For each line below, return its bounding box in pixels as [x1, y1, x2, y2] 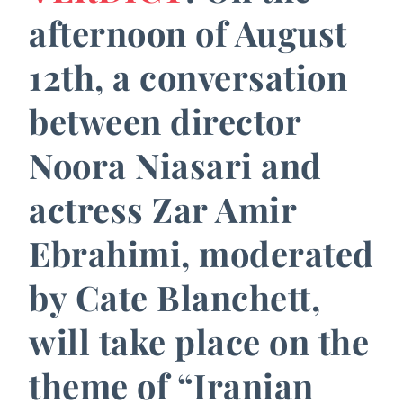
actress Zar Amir [29, 185, 296, 232]
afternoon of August [29, 9, 347, 56]
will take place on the [29, 318, 369, 364]
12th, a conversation [29, 53, 347, 100]
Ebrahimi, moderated [29, 229, 374, 276]
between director [29, 97, 300, 144]
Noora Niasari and [29, 141, 322, 188]
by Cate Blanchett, [29, 273, 320, 320]
